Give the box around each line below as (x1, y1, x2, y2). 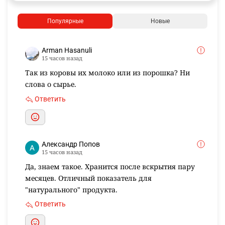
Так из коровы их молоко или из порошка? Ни (25, 67, 190, 77)
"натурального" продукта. (25, 184, 118, 194)
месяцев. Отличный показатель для (25, 173, 152, 183)
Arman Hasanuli (42, 46, 92, 54)
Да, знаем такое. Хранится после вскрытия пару (25, 161, 195, 171)
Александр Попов (42, 140, 100, 148)
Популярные (47, 17, 83, 25)
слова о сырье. (25, 79, 76, 89)
